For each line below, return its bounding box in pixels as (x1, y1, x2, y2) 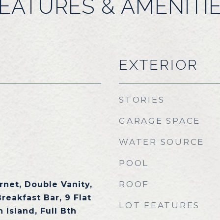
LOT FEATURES (119, 200, 200, 210)
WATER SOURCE (119, 137, 204, 147)
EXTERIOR (119, 56, 198, 73)
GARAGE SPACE (119, 116, 200, 126)
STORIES (119, 95, 165, 105)
